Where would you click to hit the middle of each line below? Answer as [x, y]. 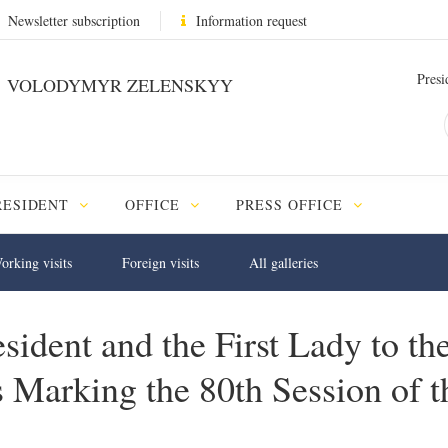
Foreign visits [160, 262]
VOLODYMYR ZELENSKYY [117, 85]
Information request [251, 20]
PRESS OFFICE [292, 204]
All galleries [283, 262]
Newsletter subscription [74, 20]
